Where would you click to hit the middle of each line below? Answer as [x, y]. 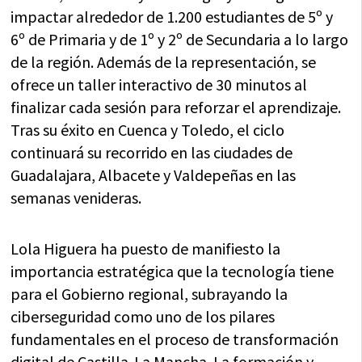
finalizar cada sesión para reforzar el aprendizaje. [176, 107]
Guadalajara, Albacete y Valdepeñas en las [154, 175]
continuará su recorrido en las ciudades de [152, 153]
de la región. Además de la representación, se [164, 62]
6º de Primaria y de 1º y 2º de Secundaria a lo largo [180, 40]
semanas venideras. [76, 198]
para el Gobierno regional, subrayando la [149, 294]
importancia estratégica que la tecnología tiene [173, 271]
